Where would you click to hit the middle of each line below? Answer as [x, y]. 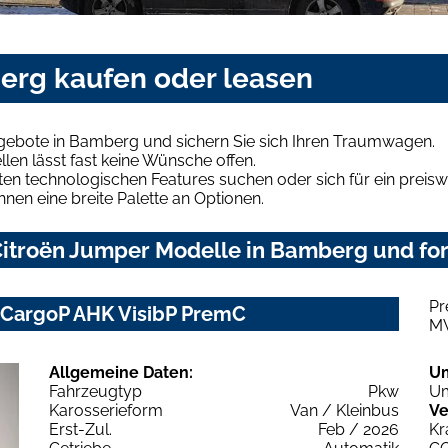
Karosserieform [106, 411]
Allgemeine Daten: [121, 373]
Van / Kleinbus [344, 411]
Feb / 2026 [358, 430]
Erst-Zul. [80, 430]
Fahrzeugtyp [95, 392]
